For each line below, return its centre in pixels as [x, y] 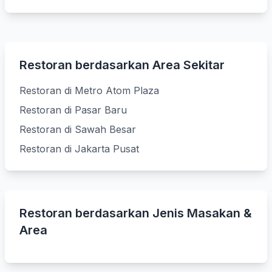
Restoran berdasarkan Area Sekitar [122, 65]
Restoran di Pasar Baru [73, 110]
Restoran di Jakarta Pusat [79, 149]
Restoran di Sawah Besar [78, 129]
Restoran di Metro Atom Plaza [89, 90]
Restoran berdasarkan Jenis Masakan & [136, 213]
